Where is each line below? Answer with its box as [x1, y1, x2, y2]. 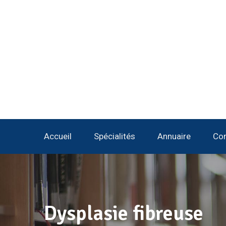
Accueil [44, 131, 72, 141]
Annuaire [157, 131, 191, 141]
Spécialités [94, 131, 135, 141]
